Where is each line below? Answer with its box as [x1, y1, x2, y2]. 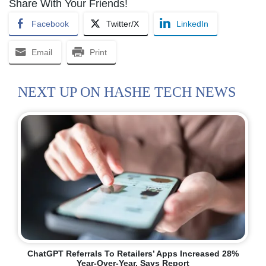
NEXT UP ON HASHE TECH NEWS [18, 84, 236, 100]
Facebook [31, 19, 69, 29]
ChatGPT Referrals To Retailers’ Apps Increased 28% [27, 249, 239, 259]
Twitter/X [106, 19, 139, 29]
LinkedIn [176, 19, 208, 29]
